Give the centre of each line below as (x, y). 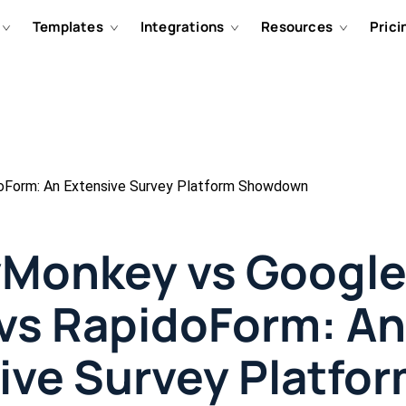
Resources (297, 27)
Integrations (182, 27)
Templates (68, 27)
